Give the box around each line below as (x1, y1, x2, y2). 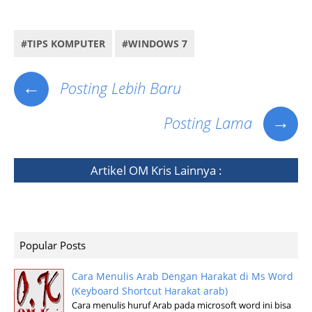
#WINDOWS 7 (122, 36, 187, 50)
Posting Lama (164, 111, 256, 133)
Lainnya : (171, 162, 222, 178)
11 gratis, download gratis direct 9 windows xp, (14, 2, 150, 12)
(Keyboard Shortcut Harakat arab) (71, 283, 228, 297)
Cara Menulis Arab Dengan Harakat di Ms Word (71, 269, 293, 283)
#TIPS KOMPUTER (21, 36, 105, 50)
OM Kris (128, 162, 171, 178)
